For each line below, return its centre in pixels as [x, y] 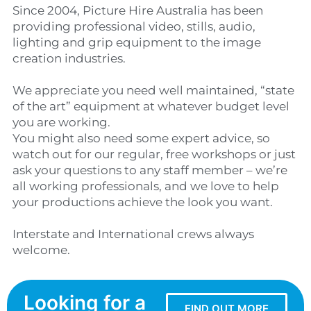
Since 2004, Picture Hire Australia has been [137, 11]
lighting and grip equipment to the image [136, 43]
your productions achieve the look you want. [142, 202]
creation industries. [69, 59]
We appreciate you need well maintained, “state [153, 91]
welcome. [41, 250]
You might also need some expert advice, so [141, 138]
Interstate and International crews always [133, 234]
